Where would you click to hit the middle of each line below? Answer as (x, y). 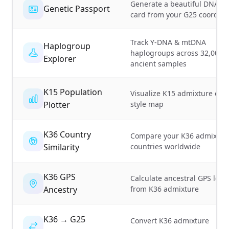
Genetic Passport (77, 9)
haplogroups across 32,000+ (179, 53)
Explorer (60, 59)
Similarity (61, 147)
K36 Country (67, 134)
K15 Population (73, 92)
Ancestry (60, 189)
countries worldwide (165, 146)
